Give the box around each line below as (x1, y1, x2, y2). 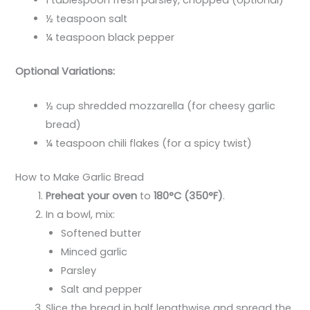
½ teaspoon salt (46, 12, 128, 26)
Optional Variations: (15, 64, 116, 78)
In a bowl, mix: (46, 208, 116, 222)
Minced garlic (61, 245, 128, 259)
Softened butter (61, 226, 142, 241)
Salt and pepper (61, 282, 143, 297)
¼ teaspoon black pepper (46, 30, 175, 44)
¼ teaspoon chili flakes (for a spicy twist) (46, 136, 253, 151)
